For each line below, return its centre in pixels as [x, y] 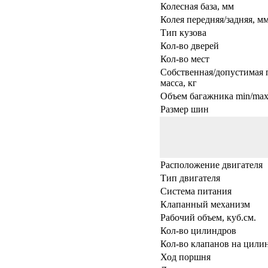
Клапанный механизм [205, 204]
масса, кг [179, 83]
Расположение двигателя [211, 165]
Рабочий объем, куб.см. [208, 217]
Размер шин [185, 109]
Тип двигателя [190, 178]
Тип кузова [183, 32]
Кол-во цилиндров [198, 230]
